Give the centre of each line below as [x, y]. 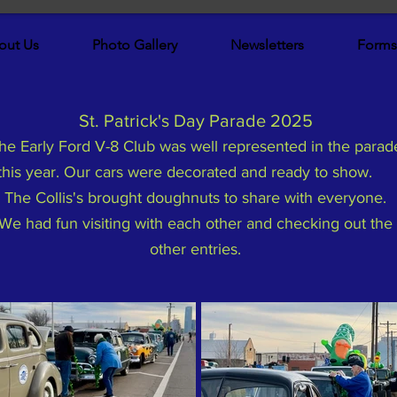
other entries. [195, 249]
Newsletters [267, 45]
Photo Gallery [135, 45]
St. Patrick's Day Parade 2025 [195, 121]
